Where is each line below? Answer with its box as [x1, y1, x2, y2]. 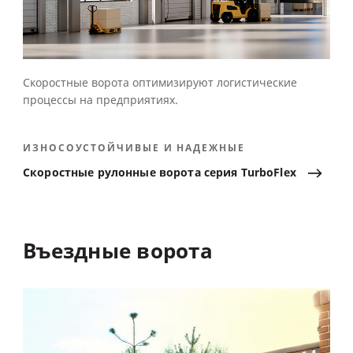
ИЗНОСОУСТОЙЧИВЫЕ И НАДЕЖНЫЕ [23, 140, 245, 155]
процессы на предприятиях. [23, 91, 178, 109]
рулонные [97, 164, 156, 181]
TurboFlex [240, 164, 296, 181]
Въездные [23, 236, 132, 266]
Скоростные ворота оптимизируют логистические [23, 74, 297, 91]
